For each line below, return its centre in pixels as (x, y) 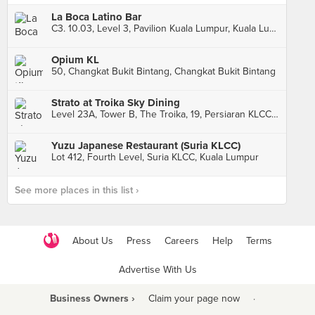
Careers (181, 240)
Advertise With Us (157, 270)
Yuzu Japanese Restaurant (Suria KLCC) (146, 146)
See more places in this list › (77, 190)
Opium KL (75, 60)
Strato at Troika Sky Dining (116, 103)
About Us (92, 240)
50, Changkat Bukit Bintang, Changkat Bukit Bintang (163, 71)
